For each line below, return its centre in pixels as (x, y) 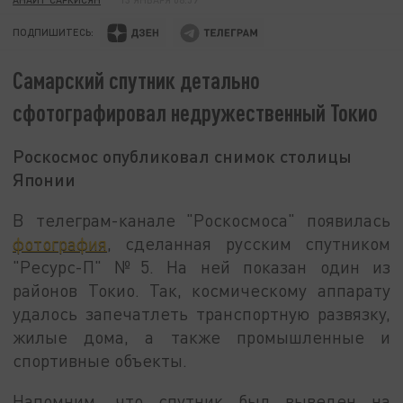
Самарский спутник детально (137, 80)
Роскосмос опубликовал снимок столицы (183, 156)
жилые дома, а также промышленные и (201, 336)
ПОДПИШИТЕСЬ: (54, 32)
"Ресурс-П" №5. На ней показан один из (201, 266)
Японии (45, 179)
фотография (60, 243)
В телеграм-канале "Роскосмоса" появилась (201, 219)
